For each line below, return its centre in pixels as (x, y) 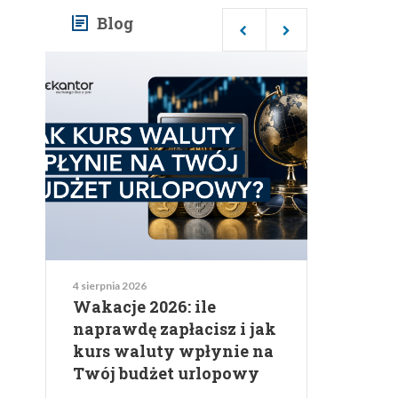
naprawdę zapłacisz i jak (175, 329)
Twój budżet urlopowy (166, 373)
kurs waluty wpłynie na (173, 351)
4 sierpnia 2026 (110, 286)
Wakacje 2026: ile (144, 306)
